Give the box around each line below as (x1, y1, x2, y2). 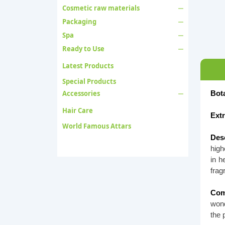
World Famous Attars (62, 122, 131, 131)
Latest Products (62, 61, 114, 70)
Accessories (62, 89, 100, 98)
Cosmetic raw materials (62, 4, 140, 13)
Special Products (62, 77, 116, 86)
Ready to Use (62, 44, 104, 53)
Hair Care (62, 106, 93, 115)
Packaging (62, 17, 96, 26)
